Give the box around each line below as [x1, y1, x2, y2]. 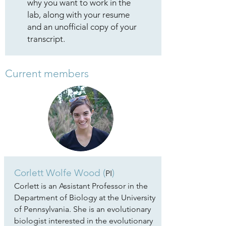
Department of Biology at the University [14, 193, 155, 202]
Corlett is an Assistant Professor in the [14, 181, 148, 191]
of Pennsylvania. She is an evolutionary [14, 204, 151, 214]
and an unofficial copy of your [27, 22, 137, 32]
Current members [5, 67, 89, 80]
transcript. [27, 34, 67, 44]
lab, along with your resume [27, 10, 130, 20]
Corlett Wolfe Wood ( [14, 167, 105, 179]
